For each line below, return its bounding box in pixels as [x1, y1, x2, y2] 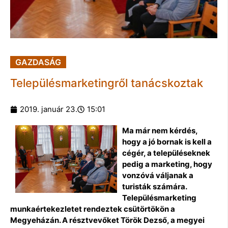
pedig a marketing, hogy [122, 159, 212, 169]
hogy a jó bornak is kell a [122, 136, 212, 147]
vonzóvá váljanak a [122, 170, 193, 180]
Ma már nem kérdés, [122, 125, 197, 135]
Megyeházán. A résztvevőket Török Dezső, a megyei [10, 215, 205, 225]
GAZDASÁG [15, 56, 61, 67]
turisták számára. [122, 181, 187, 191]
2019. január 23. [20, 104, 77, 114]
